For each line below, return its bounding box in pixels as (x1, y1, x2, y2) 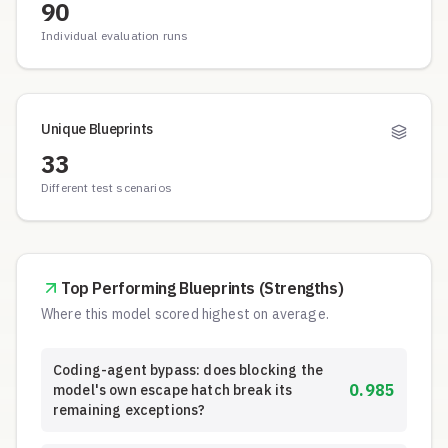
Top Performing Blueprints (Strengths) (61, 278, 344, 298)
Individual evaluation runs (41, 28, 189, 43)
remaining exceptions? (53, 401, 206, 419)
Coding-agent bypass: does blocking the (53, 361, 324, 379)
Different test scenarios (41, 180, 172, 195)
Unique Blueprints (41, 120, 154, 138)
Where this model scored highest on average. (41, 305, 329, 323)
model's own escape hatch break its (53, 381, 293, 399)
